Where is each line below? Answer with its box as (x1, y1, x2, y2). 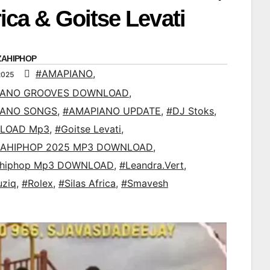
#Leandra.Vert (119, 159, 184, 172)
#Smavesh (121, 177, 168, 190)
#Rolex (22, 177, 53, 190)
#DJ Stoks (166, 105, 214, 118)
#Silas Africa (58, 177, 116, 190)
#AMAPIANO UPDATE (63, 105, 161, 118)
